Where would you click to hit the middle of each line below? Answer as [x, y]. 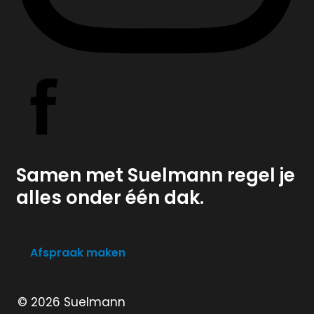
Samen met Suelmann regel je [155, 175]
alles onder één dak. [110, 197]
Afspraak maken [77, 252]
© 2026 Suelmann [71, 302]
